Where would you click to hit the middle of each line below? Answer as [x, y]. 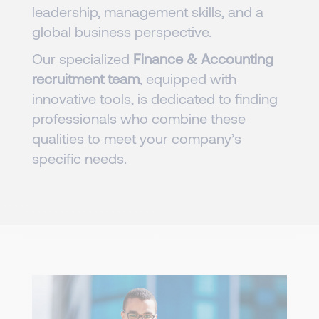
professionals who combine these [139, 118]
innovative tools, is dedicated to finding [155, 98]
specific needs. [79, 158]
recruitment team [86, 78]
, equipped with [188, 78]
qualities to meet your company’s [137, 138]
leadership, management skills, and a [148, 11]
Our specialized [83, 58]
